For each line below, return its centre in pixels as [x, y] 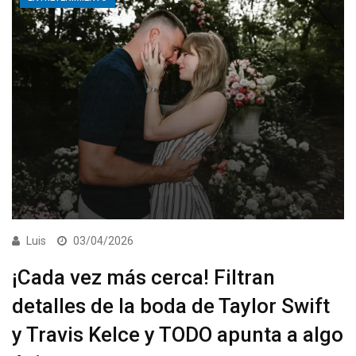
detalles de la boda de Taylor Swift [171, 306]
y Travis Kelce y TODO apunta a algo [178, 335]
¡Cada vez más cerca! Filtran [143, 278]
